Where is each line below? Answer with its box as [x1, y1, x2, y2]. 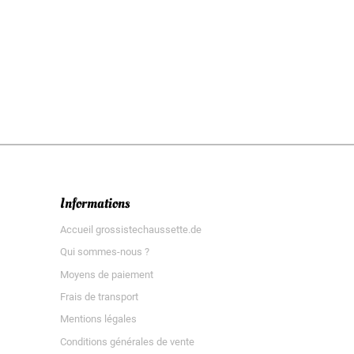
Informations [60, 193, 130, 213]
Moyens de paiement [60, 268, 153, 281]
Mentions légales [60, 313, 137, 326]
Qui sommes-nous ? [60, 246, 149, 258]
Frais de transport [60, 290, 138, 303]
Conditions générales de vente [60, 335, 194, 348]
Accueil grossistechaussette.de [60, 223, 201, 235]
